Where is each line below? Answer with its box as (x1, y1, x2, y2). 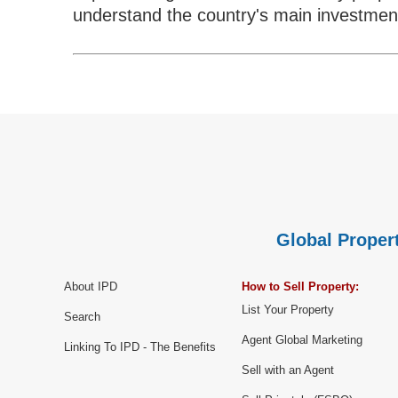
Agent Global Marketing (242, 333, 362, 347)
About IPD (64, 280, 117, 294)
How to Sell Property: (242, 280, 359, 294)
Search (64, 310, 100, 324)
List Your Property (242, 303, 334, 317)
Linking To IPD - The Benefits (64, 340, 216, 354)
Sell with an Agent (242, 363, 334, 378)
